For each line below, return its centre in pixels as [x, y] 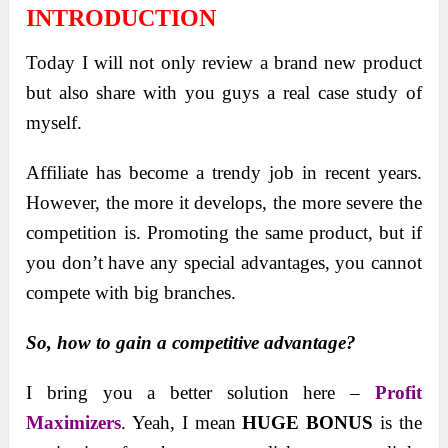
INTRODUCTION [121, 18]
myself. [54, 123]
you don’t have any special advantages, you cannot [224, 263]
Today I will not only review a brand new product [224, 63]
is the [397, 423]
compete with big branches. [131, 293]
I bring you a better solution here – [200, 393]
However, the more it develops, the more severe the [224, 203]
